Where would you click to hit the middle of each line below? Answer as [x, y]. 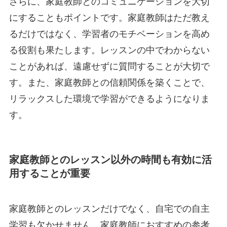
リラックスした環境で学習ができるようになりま [109, 99]
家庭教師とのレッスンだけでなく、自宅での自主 [109, 209]
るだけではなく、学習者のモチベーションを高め [109, 34]
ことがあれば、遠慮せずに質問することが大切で [109, 67]
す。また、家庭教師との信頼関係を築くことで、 [109, 83]
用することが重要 [49, 174]
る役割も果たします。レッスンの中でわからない [109, 50]
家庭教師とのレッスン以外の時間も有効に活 [110, 160]
